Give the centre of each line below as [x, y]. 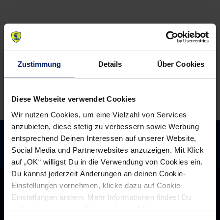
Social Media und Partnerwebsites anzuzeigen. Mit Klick [108, 150]
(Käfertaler [77, 81]
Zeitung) [73, 95]
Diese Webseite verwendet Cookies [73, 99]
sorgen [70, 15]
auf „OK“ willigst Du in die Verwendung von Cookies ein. [107, 162]
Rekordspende [83, 41]
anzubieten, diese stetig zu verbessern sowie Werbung [105, 126]
